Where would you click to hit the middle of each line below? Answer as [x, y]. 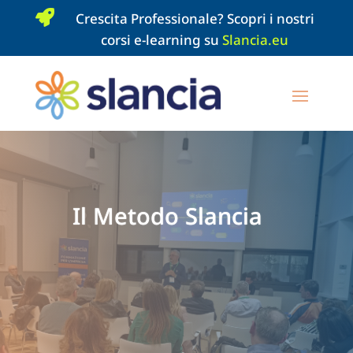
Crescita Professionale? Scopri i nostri [195, 19]
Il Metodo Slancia [167, 216]
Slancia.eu [256, 40]
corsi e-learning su [162, 40]
